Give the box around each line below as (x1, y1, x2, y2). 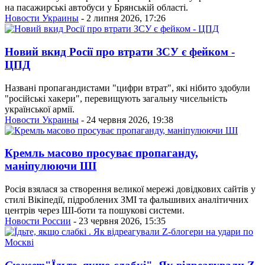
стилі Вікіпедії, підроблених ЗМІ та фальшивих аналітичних (5, 195, 248, 205)
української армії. (5, 104, 75, 114)
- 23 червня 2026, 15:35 (71, 216, 166, 227)
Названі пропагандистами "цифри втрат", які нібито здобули (5, 82, 250, 93)
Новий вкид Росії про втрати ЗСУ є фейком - (5, 46, 235, 59)
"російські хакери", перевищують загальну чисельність (5, 93, 227, 104)
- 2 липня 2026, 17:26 (79, 13, 166, 24)
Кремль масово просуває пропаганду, (5, 147, 198, 160)
